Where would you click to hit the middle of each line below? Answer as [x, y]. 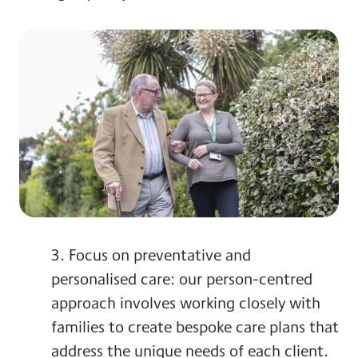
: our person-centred [241, 279]
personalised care [111, 279]
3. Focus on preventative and [151, 255]
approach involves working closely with [186, 303]
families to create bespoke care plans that [195, 327]
